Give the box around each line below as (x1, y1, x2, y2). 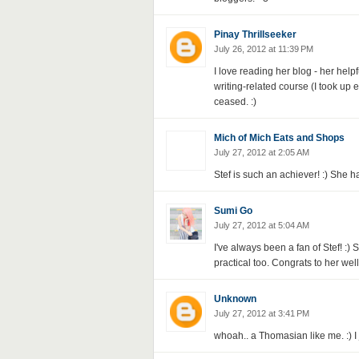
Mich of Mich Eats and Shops (213, 132, 345, 143)
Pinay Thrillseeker (213, 29, 296, 40)
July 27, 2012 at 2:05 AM (213, 147, 309, 157)
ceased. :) (213, 96, 256, 107)
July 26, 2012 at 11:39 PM (213, 44, 313, 54)
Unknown (213, 293, 256, 305)
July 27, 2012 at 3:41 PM (213, 309, 309, 318)
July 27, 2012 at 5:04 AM (213, 220, 309, 230)
